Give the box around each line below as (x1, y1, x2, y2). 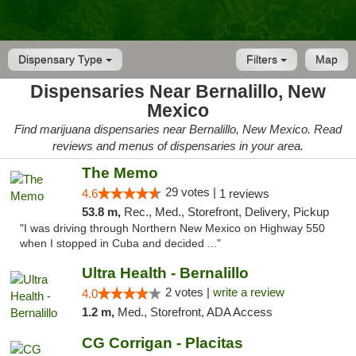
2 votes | (164, 285, 213, 299)
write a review (212, 285, 284, 299)
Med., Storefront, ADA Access (117, 305, 273, 319)
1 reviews (219, 187, 269, 200)
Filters (246, 53, 281, 66)
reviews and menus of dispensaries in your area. (52, 139, 304, 153)
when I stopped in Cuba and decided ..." (20, 238, 221, 250)
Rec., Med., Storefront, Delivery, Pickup (123, 205, 329, 219)
